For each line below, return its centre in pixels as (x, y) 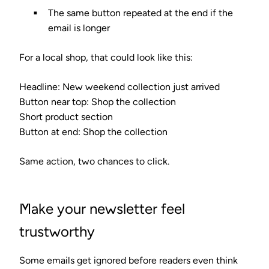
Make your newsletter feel (102, 208)
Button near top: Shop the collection (98, 101)
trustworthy (57, 231)
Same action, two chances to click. (94, 161)
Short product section (66, 116)
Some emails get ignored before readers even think (128, 260)
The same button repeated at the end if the (141, 13)
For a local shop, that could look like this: (106, 57)
